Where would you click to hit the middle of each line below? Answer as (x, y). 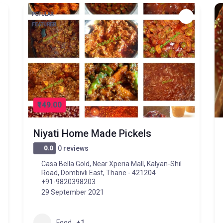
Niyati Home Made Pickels (93, 133)
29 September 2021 (73, 192)
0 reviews (73, 148)
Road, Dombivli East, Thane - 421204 (99, 173)
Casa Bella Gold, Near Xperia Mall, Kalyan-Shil (112, 164)
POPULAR (43, 14)
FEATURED (44, 25)
